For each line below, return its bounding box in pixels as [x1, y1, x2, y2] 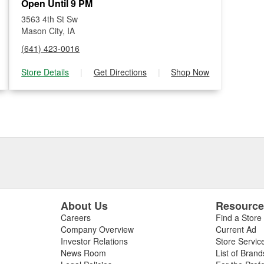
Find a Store [216, 212, 262, 223]
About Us [60, 198, 108, 213]
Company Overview [60, 223, 134, 235]
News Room [60, 247, 106, 259]
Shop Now [171, 66, 210, 78]
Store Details [21, 66, 70, 78]
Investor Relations [60, 235, 128, 247]
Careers [60, 212, 91, 223]
